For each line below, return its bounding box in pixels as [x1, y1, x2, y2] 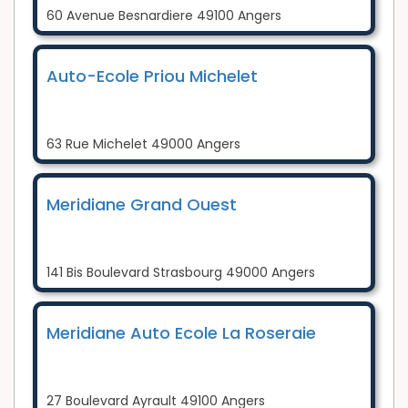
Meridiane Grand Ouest [46, 192, 237, 216]
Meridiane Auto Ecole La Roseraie [46, 321, 316, 344]
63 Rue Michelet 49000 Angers [46, 134, 240, 153]
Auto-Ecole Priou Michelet [46, 64, 258, 87]
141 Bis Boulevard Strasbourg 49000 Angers [46, 262, 315, 281]
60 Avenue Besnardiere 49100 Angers [46, 5, 281, 25]
